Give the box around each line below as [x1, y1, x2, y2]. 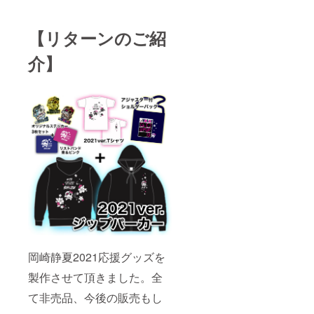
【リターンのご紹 [28, 26, 166, 50]
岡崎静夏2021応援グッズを [28, 249, 165, 266]
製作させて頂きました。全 [28, 269, 163, 286]
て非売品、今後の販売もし [28, 289, 163, 306]
